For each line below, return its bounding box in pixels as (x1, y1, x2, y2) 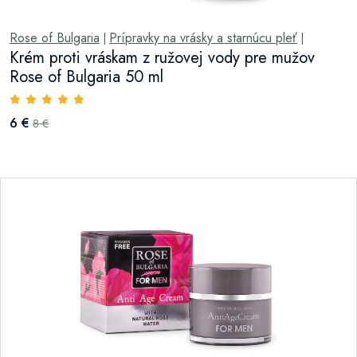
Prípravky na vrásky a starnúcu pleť (109, 29, 297, 47)
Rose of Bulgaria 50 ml (10, 65, 163, 88)
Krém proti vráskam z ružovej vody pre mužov (10, 46, 315, 69)
